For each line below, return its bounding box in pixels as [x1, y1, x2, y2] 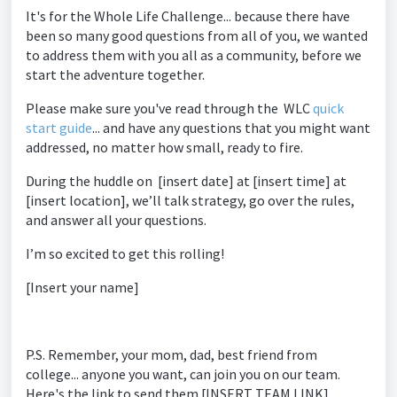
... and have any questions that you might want [92, 119, 370, 136]
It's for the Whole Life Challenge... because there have [26, 7, 350, 25]
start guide [26, 119, 92, 136]
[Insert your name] [26, 278, 139, 296]
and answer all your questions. [26, 211, 206, 229]
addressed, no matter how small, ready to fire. [26, 138, 303, 156]
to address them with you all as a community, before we [26, 46, 362, 64]
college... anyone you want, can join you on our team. [26, 365, 340, 383]
